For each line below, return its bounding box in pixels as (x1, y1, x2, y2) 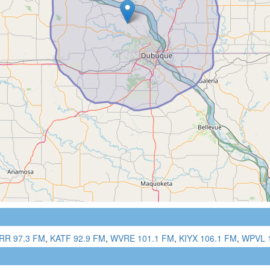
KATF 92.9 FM (50, 231, 105, 244)
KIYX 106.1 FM (179, 231, 237, 244)
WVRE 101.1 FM (110, 231, 174, 244)
